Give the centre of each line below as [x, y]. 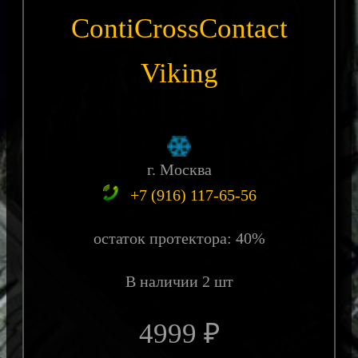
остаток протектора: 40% [179, 239]
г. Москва [179, 170]
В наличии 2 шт [179, 282]
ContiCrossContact [179, 29]
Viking [179, 74]
